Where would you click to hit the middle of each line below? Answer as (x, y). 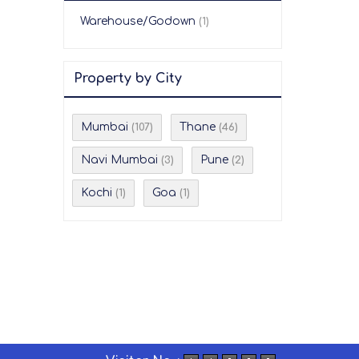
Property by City (128, 79)
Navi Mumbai (119, 160)
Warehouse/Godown (138, 21)
